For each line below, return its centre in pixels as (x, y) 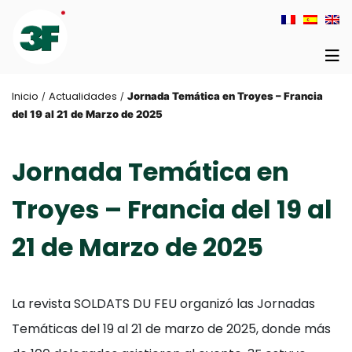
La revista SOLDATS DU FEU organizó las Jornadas (163, 304)
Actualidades (83, 96)
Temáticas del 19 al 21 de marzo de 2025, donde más (171, 329)
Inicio (25, 96)
